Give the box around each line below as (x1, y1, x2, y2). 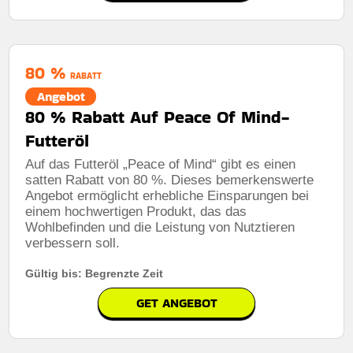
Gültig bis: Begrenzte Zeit (25, 266, 164, 280)
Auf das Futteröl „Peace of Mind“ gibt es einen (25, 156, 296, 172)
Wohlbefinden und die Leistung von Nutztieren (25, 219, 295, 235)
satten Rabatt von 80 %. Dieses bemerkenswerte (25, 172, 314, 188)
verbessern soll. (25, 235, 121, 251)
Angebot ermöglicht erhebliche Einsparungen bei (25, 188, 310, 203)
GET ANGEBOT (136, 293, 217, 312)
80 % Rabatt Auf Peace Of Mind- (25, 104, 290, 129)
